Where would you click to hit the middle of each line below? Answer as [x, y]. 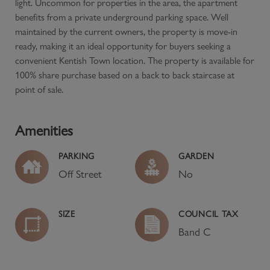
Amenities [44, 130]
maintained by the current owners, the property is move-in [126, 31]
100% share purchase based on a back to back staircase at [125, 75]
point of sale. [39, 89]
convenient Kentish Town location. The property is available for [135, 60]
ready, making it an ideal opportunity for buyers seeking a [123, 46]
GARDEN [196, 156]
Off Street [80, 174]
